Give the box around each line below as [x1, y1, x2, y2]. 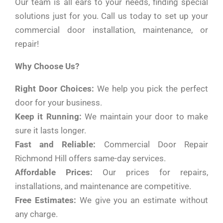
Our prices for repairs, [93, 167, 208, 177]
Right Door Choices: [15, 84, 94, 94]
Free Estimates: [15, 195, 76, 205]
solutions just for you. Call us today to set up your [15, 11, 208, 21]
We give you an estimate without [76, 195, 209, 205]
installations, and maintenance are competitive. [15, 181, 191, 191]
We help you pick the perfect [94, 84, 208, 94]
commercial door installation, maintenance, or [15, 25, 208, 35]
